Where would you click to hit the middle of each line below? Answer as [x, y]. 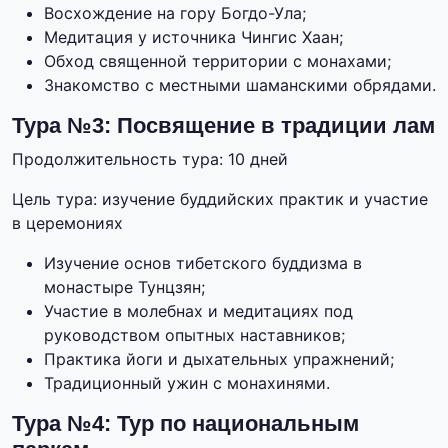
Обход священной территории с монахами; [217, 61]
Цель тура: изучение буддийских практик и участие [220, 199]
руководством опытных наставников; [194, 335]
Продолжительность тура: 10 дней [150, 159]
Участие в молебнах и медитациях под [198, 311]
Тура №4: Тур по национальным [185, 424]
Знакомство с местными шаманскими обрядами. [240, 85]
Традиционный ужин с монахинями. [187, 383]
